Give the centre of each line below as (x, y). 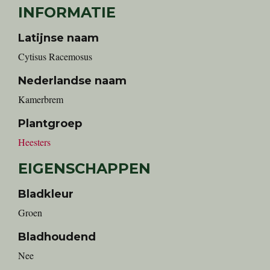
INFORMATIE (67, 12)
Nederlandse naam (72, 81)
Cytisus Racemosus (55, 56)
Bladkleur (46, 194)
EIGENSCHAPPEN (84, 168)
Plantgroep (50, 124)
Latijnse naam (58, 38)
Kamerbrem (44, 99)
